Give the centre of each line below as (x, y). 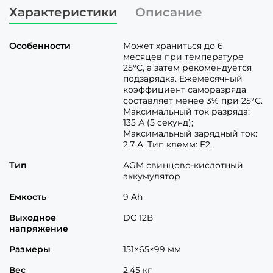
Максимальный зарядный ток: (190, 133)
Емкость (28, 197)
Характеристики (63, 12)
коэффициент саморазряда (185, 90)
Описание (169, 12)
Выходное (33, 218)
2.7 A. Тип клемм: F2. (168, 144)
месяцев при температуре (183, 57)
